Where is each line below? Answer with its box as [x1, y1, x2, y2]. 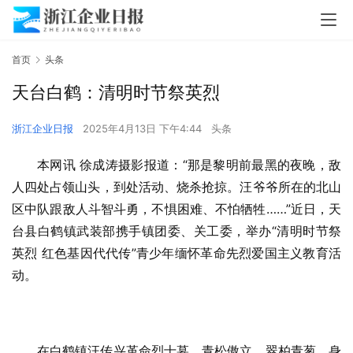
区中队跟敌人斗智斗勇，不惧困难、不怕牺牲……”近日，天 [12, 201, 341, 217]
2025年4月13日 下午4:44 [83, 122, 205, 136]
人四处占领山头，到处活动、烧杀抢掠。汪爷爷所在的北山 [12, 179, 341, 195]
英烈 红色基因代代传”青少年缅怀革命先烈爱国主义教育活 [12, 245, 341, 262]
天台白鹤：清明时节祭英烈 [12, 82, 220, 103]
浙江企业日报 [12, 122, 73, 136]
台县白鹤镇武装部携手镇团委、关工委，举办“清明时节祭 [12, 223, 341, 240]
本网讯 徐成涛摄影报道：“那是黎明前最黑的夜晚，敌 [37, 157, 341, 173]
